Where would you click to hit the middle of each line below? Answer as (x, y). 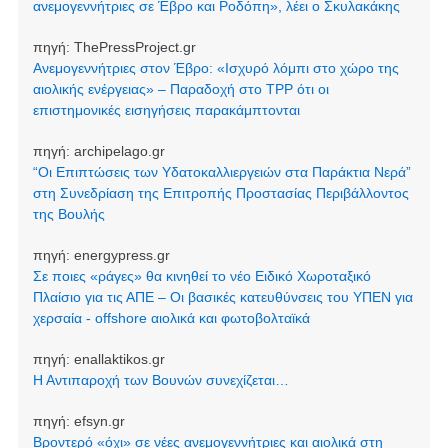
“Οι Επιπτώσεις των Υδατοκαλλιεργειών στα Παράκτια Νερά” (221, 172)
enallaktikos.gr (119, 359)
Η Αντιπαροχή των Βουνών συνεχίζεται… (160, 380)
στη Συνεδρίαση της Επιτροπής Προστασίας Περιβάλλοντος (220, 193)
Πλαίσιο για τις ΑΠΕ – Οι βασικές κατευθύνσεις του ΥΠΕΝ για (222, 297)
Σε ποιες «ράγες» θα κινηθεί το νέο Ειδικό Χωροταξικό (201, 276)
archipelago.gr (119, 151)
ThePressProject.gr (134, 47)
